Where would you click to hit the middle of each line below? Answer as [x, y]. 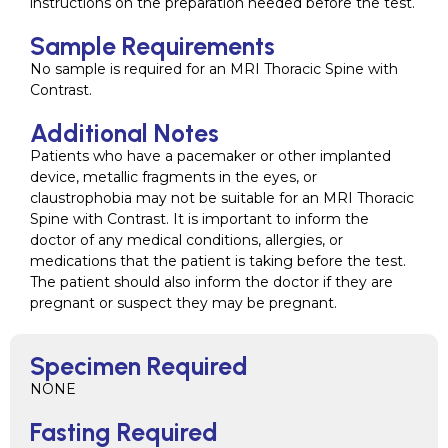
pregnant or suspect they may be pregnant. [183, 302]
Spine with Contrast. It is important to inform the [199, 218]
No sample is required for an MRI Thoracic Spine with [214, 68]
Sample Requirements [152, 45]
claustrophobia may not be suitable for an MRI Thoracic [222, 197]
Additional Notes [124, 132]
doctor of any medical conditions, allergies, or [186, 239]
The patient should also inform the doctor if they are [211, 281]
